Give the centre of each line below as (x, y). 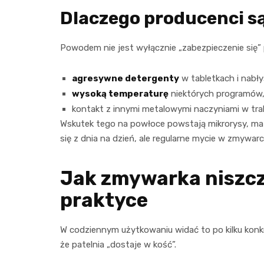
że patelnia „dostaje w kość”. (118, 245)
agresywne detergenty (126, 79)
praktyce (104, 200)
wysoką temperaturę (120, 94)
